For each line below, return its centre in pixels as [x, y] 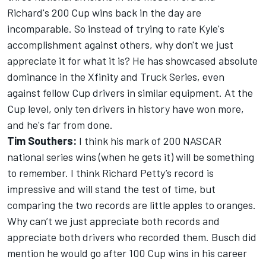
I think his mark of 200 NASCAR [149, 141]
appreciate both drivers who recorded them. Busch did [132, 237]
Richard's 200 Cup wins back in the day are [104, 13]
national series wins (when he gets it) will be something [131, 157]
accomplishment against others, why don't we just [120, 45]
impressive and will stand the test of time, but [111, 189]
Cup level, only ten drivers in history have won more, [126, 109]
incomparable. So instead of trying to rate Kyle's [116, 29]
